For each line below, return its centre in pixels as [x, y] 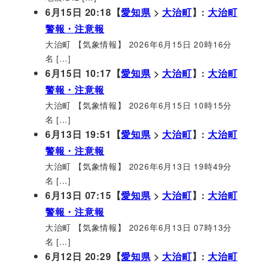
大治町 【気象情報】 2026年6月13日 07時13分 [139, 227]
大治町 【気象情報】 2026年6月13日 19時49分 [139, 166]
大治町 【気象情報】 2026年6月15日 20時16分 [139, 44]
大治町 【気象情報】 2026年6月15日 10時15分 [139, 105]
